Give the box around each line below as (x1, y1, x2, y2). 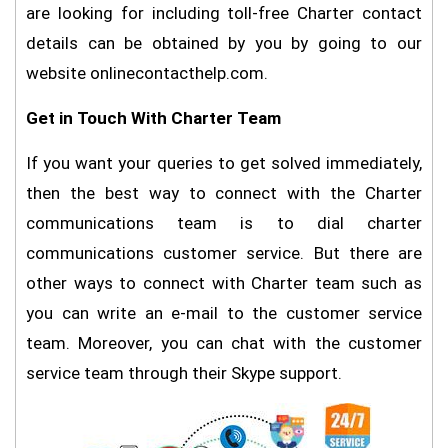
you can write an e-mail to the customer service (26, 303, 422, 323)
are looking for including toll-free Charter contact (26, 3, 422, 23)
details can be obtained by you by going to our (26, 33, 422, 53)
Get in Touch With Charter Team (26, 108, 281, 128)
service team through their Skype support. (26, 363, 342, 383)
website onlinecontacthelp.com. (26, 63, 268, 83)
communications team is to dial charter (26, 213, 422, 233)
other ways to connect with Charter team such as (26, 273, 422, 293)
